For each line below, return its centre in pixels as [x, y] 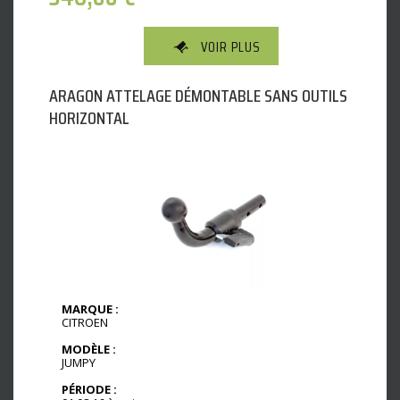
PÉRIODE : [89, 389]
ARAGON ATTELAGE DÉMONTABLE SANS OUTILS [198, 95]
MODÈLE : [89, 349]
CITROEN [85, 322]
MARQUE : [90, 308]
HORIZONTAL [89, 117]
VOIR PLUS [231, 46]
